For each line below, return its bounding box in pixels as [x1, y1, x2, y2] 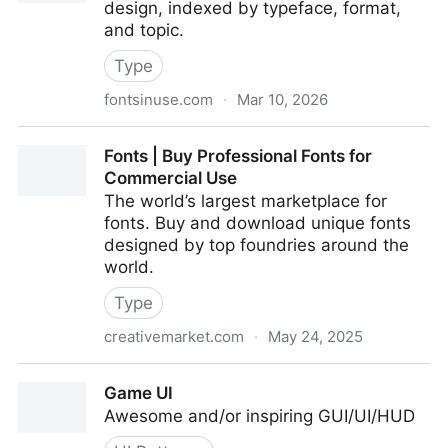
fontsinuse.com [104, 90, 213, 109]
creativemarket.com [104, 327, 244, 346]
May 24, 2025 [268, 327, 363, 346]
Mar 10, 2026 [237, 90, 328, 109]
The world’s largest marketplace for [104, 191, 387, 211]
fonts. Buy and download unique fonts [104, 213, 411, 233]
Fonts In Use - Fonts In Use [18, 128, 236, 148]
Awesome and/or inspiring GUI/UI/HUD [104, 406, 415, 426]
